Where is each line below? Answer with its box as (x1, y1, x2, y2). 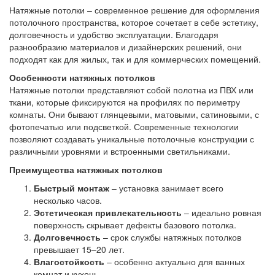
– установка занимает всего (109, 182, 223, 194)
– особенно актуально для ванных (104, 255, 245, 268)
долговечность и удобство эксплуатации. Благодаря (9, 28, 219, 41)
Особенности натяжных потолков (9, 71, 155, 83)
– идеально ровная (182, 206, 261, 219)
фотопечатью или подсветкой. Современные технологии (9, 120, 239, 133)
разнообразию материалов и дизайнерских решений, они (9, 41, 242, 53)
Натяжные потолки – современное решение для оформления (9, 4, 260, 16)
